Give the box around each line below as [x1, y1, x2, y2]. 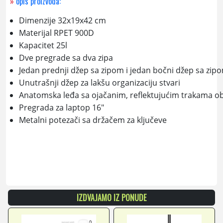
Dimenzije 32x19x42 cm [18, 15, 106, 26]
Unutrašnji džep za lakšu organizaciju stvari [18, 77, 180, 88]
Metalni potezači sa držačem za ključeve [18, 114, 167, 125]
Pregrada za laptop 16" [18, 102, 104, 113]
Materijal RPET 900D [18, 27, 94, 38]
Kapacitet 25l [18, 40, 67, 51]
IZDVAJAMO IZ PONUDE [77, 192, 146, 204]
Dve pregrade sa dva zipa [18, 52, 113, 63]
